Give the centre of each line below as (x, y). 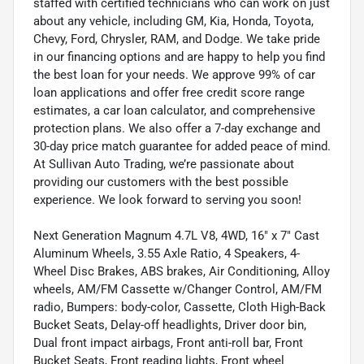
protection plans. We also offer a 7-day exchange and (177, 128)
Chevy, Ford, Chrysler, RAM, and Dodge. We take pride (177, 39)
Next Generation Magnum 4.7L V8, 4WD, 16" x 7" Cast (176, 235)
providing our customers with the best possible (161, 182)
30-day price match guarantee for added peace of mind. (182, 146)
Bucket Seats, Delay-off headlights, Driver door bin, (170, 325)
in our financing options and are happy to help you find (179, 56)
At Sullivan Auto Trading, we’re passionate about (164, 164)
